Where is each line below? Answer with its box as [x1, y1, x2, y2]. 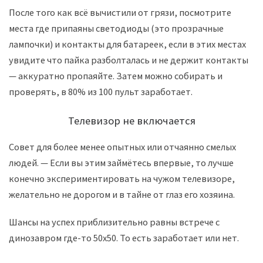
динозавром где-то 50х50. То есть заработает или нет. [9, 232, 239, 244]
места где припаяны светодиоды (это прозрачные [9, 22, 224, 35]
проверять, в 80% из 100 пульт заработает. [9, 86, 193, 98]
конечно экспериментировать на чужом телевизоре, [9, 172, 235, 184]
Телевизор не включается [68, 113, 195, 127]
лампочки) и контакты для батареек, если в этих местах [9, 38, 246, 50]
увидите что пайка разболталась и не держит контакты [9, 54, 248, 66]
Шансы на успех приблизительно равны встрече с [9, 216, 220, 228]
